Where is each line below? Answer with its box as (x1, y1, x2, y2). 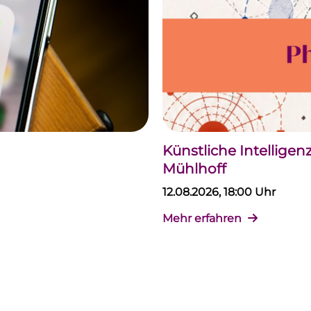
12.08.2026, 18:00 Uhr (162, 185, 276, 199)
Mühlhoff (162, 160, 226, 178)
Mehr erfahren (162, 212, 244, 226)
